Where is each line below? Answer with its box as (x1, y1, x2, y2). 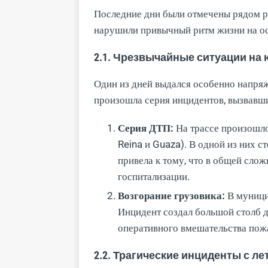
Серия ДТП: (118, 121, 173, 134)
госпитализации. (118, 170, 190, 182)
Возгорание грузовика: (118, 189, 225, 202)
